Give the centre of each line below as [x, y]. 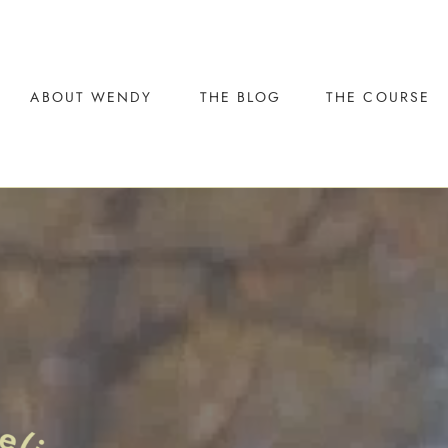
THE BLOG [240, 98]
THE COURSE [378, 98]
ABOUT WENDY [91, 98]
